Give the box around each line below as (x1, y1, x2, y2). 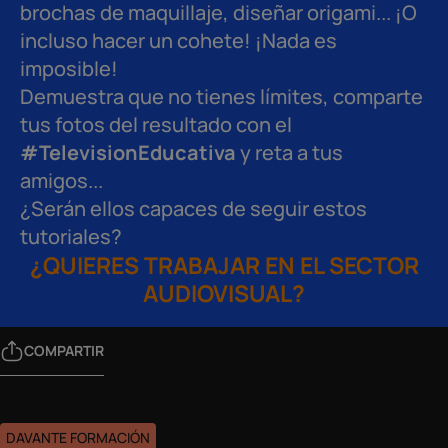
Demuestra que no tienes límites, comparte (20, 83, 423, 110)
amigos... (20, 167, 103, 194)
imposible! (20, 55, 118, 82)
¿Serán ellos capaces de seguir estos (20, 195, 367, 222)
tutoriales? (20, 223, 122, 250)
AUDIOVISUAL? (143, 277, 305, 309)
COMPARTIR (24, 341, 104, 360)
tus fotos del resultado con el (20, 111, 292, 138)
